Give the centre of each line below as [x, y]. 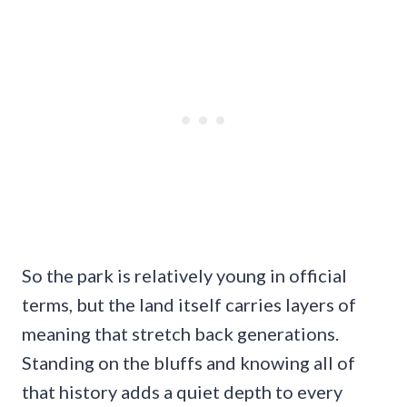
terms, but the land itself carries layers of [189, 305]
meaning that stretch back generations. [180, 334]
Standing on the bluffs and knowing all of [189, 363]
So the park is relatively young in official [184, 276]
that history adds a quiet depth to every [182, 392]
